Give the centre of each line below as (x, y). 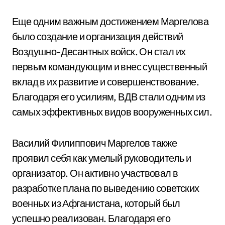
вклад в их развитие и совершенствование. (105, 82)
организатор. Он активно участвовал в (95, 173)
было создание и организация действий (98, 36)
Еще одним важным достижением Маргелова (110, 21)
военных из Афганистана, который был (96, 203)
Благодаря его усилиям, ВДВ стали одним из (109, 97)
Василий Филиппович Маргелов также (95, 143)
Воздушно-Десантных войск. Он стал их (99, 51)
